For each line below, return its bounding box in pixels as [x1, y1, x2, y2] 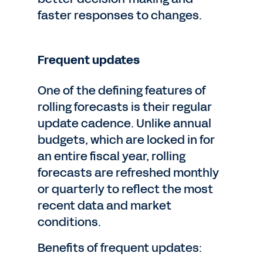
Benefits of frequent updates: [38, 240, 202, 256]
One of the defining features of [38, 82, 206, 99]
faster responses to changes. [38, 7, 202, 23]
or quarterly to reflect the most [38, 181, 213, 197]
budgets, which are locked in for [38, 131, 215, 148]
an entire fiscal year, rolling [38, 148, 186, 164]
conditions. [38, 214, 101, 230]
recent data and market [38, 197, 171, 214]
